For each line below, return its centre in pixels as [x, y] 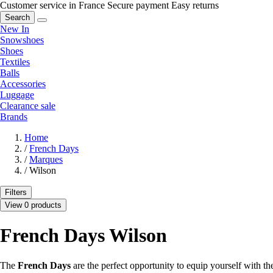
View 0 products [33, 205]
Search [17, 17]
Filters [16, 192]
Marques [46, 159]
